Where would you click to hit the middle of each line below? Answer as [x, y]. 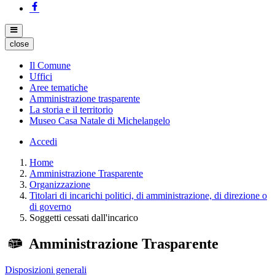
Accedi [43, 142]
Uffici [41, 77]
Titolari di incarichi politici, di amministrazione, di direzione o [148, 196]
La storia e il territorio [71, 110]
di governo [50, 207]
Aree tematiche [59, 88]
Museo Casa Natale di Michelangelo [100, 121]
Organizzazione [60, 185]
